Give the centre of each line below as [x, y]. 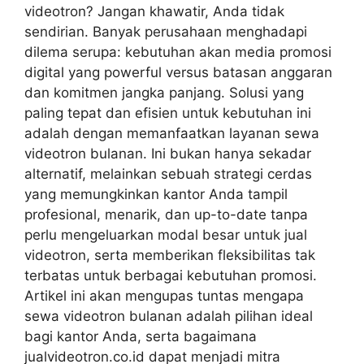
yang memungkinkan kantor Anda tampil [156, 194]
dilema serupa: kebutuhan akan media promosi [178, 52]
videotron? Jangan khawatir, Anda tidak [154, 11]
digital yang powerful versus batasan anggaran [178, 72]
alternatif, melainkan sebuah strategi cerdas [168, 174]
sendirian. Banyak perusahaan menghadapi [166, 32]
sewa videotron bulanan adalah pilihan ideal [169, 316]
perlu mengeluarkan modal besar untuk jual [166, 235]
